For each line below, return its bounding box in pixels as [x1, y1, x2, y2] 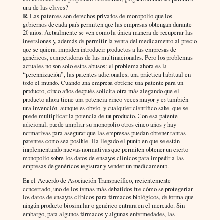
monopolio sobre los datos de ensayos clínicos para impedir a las [22, 153, 184, 163]
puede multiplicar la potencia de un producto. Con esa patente [22, 111, 178, 121]
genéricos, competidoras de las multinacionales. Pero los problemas [22, 53, 192, 62]
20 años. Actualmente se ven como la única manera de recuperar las [22, 28, 192, 37]
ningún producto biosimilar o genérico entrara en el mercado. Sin [22, 201, 185, 210]
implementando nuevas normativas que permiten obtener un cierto [22, 145, 188, 154]
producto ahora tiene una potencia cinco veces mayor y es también [22, 95, 188, 104]
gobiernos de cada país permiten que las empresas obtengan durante [22, 20, 192, 29]
